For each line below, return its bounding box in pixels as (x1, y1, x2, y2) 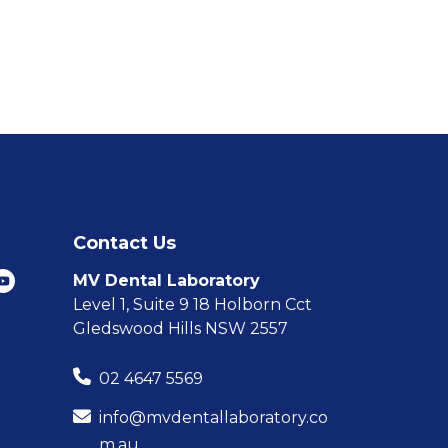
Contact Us (73, 232, 176, 255)
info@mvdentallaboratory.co (99, 408, 328, 428)
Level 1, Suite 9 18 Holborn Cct (73, 295, 322, 315)
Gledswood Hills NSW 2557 (73, 319, 288, 339)
